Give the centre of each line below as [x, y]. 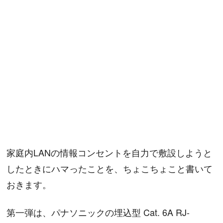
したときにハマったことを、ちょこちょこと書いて [110, 168]
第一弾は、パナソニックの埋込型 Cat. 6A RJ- [98, 212]
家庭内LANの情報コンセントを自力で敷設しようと [110, 152]
